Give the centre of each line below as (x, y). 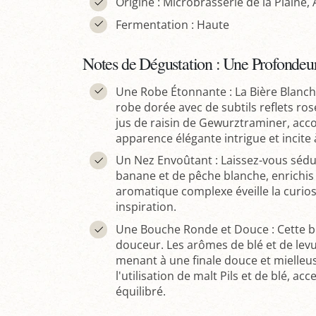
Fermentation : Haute (172, 24)
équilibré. (140, 291)
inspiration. (146, 207)
